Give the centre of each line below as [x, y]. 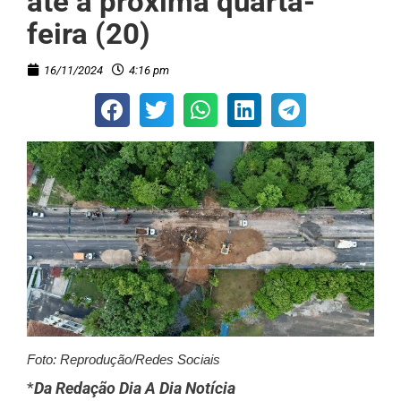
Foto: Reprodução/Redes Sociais [124, 360]
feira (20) [89, 33]
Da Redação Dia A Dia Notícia [135, 388]
